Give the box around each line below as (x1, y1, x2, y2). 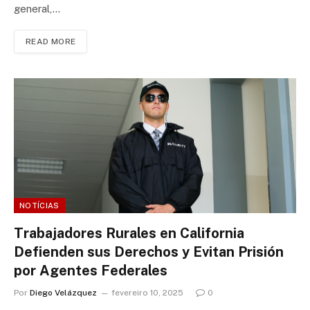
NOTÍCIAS (19, 201, 60, 210)
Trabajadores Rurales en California (14, 224, 244, 241)
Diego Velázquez (30, 287, 97, 298)
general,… (14, 2, 60, 15)
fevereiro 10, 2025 (111, 287, 183, 298)
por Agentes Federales (14, 262, 167, 279)
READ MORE (26, 36, 76, 46)
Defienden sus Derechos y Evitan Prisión (14, 243, 284, 260)
